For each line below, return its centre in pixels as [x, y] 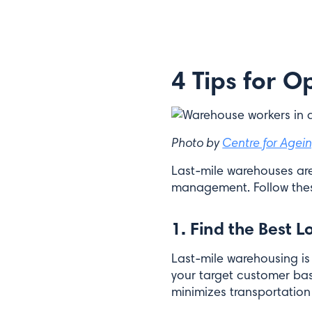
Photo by [197, 142]
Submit [236, 106]
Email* [219, 9]
